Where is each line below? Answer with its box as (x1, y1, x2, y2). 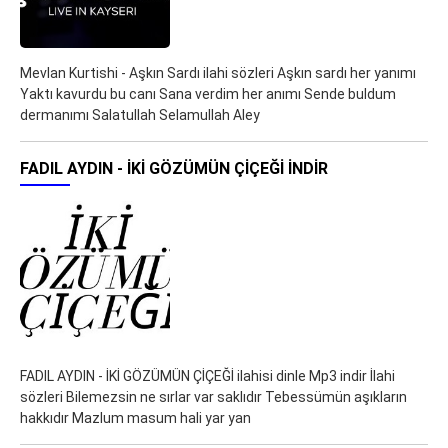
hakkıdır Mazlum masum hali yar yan (20, 410, 251, 426)
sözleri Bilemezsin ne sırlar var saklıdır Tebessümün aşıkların (20, 389, 407, 405)
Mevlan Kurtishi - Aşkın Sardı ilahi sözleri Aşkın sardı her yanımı (20, 65, 416, 81)
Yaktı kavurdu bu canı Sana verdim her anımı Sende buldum (20, 86, 396, 102)
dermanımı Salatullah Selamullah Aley (20, 107, 260, 123)
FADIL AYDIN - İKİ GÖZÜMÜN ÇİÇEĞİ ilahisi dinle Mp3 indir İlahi (20, 368, 395, 384)
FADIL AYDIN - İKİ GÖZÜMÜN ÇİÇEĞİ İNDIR (20, 159, 328, 178)
